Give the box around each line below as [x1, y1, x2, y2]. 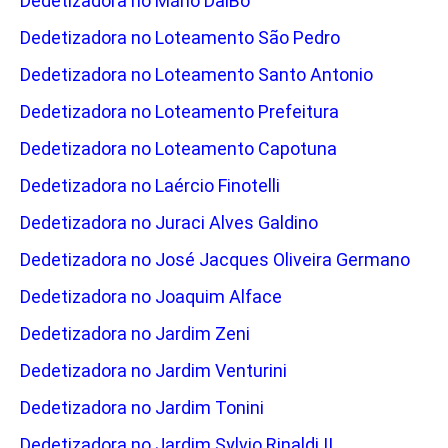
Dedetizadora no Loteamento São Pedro [20, 27, 340, 49]
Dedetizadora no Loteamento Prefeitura [20, 101, 339, 123]
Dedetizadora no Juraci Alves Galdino [20, 212, 318, 234]
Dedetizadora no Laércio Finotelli [20, 175, 280, 197]
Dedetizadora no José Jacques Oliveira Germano [20, 249, 410, 271]
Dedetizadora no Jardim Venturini [20, 360, 287, 382]
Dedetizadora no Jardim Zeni [20, 323, 250, 345]
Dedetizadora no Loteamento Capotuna [20, 138, 337, 160]
